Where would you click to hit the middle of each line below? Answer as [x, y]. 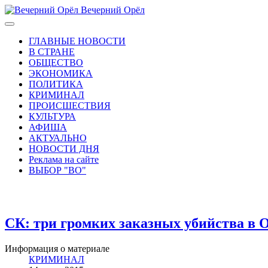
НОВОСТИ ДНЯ [64, 149]
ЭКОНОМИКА [61, 73]
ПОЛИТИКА [56, 84]
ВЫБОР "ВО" [57, 170]
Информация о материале [57, 248]
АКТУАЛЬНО [58, 138]
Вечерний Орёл [113, 10]
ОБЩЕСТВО [56, 63]
